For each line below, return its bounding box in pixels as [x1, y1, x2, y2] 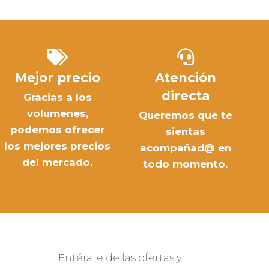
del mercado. [22, 156, 92, 169]
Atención [154, 70, 216, 86]
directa [161, 88, 210, 104]
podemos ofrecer [10, 124, 104, 136]
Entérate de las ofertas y [58, 252, 182, 264]
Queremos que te [138, 109, 232, 122]
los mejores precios [4, 140, 110, 153]
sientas [165, 125, 205, 138]
